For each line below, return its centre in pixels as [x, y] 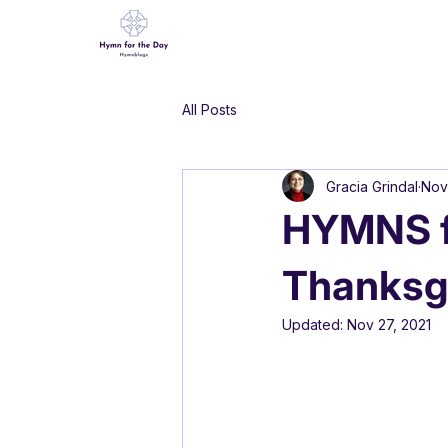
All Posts [209, 109]
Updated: [314, 324]
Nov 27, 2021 [389, 324]
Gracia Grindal [372, 186]
